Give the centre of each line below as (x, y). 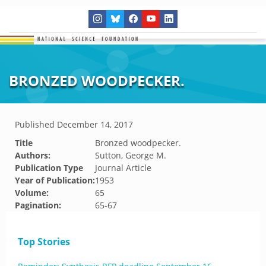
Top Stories (44, 242)
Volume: (32, 193)
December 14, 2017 (95, 124)
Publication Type (49, 168)
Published (36, 124)
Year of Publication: (55, 180)
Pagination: (38, 205)
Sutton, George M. (131, 155)
